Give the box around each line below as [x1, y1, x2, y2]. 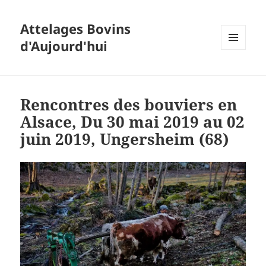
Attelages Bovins [20, 20, 131, 38]
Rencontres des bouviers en [20, 94, 237, 116]
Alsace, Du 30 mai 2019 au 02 [20, 111, 245, 133]
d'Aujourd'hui [20, 37, 108, 55]
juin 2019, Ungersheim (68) [20, 128, 229, 150]
